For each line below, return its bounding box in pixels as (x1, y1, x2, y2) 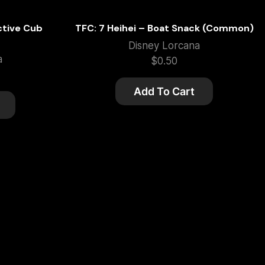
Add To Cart (134, 85, 195, 98)
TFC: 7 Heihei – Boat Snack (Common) (75, 22, 254, 35)
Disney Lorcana (128, 40, 201, 52)
